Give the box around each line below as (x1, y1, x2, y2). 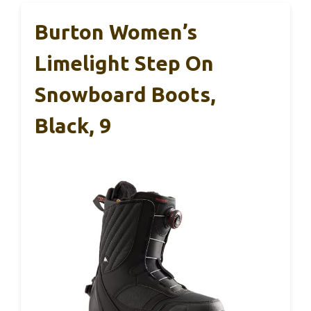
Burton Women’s (35, 20, 197, 44)
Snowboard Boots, (35, 83, 216, 107)
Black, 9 (35, 114, 111, 138)
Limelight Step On (35, 51, 214, 76)
